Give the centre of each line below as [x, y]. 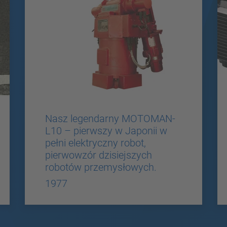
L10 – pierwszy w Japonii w [106, 130]
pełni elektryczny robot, [95, 143]
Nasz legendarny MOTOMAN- [110, 118]
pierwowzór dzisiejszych [98, 155]
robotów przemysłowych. [101, 167]
